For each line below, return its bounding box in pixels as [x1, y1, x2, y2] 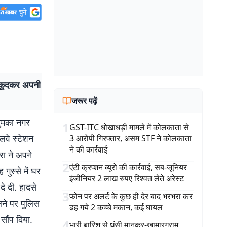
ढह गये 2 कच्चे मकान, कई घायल [69, 202, 163, 213]
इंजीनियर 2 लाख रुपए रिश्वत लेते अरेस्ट [69, 173, 184, 184]
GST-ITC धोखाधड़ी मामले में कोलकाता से [69, 122, 189, 133]
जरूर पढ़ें [71, 95, 97, 106]
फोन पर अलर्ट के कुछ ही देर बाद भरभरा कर [69, 191, 193, 202]
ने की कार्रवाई [69, 144, 107, 155]
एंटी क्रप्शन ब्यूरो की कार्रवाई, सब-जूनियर [69, 162, 187, 173]
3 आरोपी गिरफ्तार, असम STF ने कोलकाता [69, 133, 192, 144]
